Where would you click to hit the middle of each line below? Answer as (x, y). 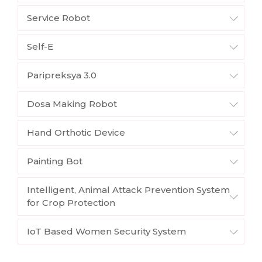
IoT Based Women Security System (106, 232)
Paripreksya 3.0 (62, 75)
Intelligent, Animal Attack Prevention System (128, 190)
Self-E (40, 47)
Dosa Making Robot (72, 104)
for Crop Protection (71, 203)
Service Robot (58, 18)
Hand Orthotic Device (76, 133)
